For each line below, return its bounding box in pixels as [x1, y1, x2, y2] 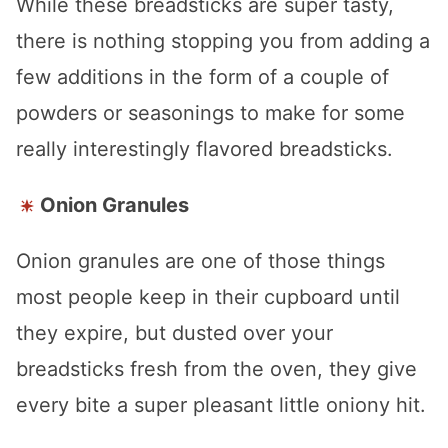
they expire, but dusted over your [16, 321, 333, 346]
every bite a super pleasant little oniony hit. [16, 393, 426, 418]
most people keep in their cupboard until [16, 285, 400, 310]
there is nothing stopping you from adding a [16, 29, 430, 54]
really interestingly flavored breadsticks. [16, 137, 405, 162]
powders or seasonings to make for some [16, 101, 405, 126]
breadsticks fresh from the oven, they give [16, 357, 417, 382]
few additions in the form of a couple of [16, 65, 389, 90]
